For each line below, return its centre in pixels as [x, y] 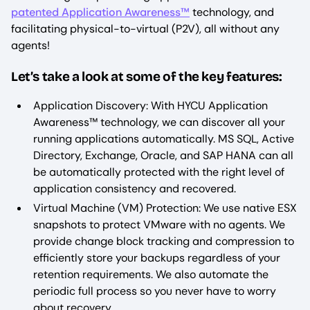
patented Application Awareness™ [100, 12]
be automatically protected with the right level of [159, 172]
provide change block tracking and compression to [164, 241]
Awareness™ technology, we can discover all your [159, 122]
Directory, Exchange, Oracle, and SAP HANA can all [163, 155]
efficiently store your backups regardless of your [157, 257]
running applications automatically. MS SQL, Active [164, 138]
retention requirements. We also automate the [151, 274]
